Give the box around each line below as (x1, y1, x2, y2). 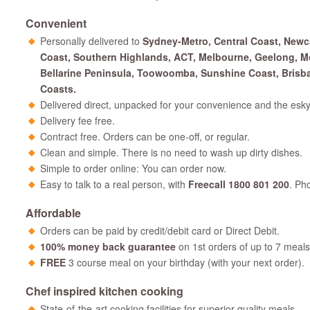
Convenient (26, 15, 86, 31)
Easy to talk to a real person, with (40, 177, 188, 191)
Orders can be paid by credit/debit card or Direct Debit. (40, 224, 280, 237)
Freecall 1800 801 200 (188, 177, 289, 191)
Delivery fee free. (40, 113, 115, 127)
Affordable (26, 205, 81, 221)
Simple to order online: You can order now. (40, 161, 226, 175)
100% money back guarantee (40, 239, 176, 253)
